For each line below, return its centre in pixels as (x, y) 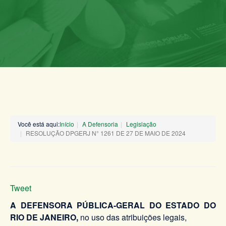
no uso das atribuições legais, (132, 217)
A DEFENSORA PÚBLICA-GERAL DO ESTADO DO (113, 205)
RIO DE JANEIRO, (44, 217)
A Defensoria (100, 124)
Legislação (141, 124)
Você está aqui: (39, 124)
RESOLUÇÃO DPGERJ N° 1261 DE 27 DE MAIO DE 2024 (106, 133)
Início (67, 124)
